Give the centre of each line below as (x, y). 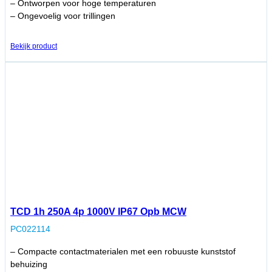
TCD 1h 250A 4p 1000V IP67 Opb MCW (98, 212)
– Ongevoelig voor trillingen (63, 16)
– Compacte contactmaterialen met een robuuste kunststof (123, 252)
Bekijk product (34, 46)
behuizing (29, 264)
